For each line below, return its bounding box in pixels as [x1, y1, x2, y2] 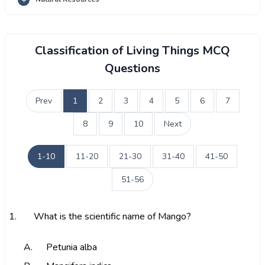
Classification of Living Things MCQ [35, 43, 230, 59]
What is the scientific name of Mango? [33, 210, 191, 223]
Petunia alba [46, 241, 97, 254]
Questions [105, 60, 160, 76]
